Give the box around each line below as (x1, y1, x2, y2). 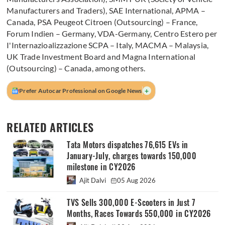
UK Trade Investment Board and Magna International (7, 52, 196, 62)
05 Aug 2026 (117, 176, 156, 185)
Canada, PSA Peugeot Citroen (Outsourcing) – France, (7, 17, 198, 27)
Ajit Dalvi (78, 176, 108, 185)
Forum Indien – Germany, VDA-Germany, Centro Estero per (7, 29, 217, 39)
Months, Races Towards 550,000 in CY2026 (67, 208, 211, 219)
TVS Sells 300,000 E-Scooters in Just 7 (67, 197, 196, 208)
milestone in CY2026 (67, 162, 136, 173)
